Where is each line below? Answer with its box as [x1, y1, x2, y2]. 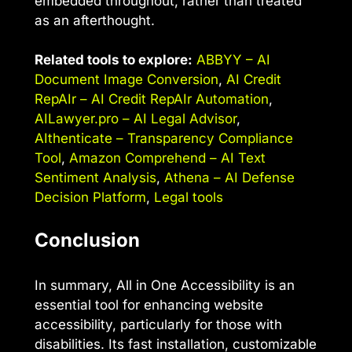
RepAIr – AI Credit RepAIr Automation [35, 91, 269, 108]
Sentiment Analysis [35, 170, 156, 186]
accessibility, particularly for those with [35, 316, 282, 332]
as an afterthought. [35, 12, 155, 28]
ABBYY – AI [196, 52, 270, 68]
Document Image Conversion [35, 71, 218, 88]
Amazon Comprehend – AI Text [69, 150, 266, 167]
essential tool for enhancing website [35, 296, 263, 313]
